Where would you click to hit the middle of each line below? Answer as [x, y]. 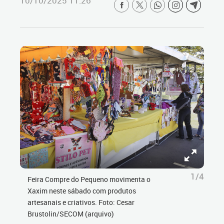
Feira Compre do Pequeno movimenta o [89, 179]
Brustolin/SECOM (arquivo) [71, 214]
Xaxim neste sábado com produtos [82, 191]
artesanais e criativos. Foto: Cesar [81, 202]
